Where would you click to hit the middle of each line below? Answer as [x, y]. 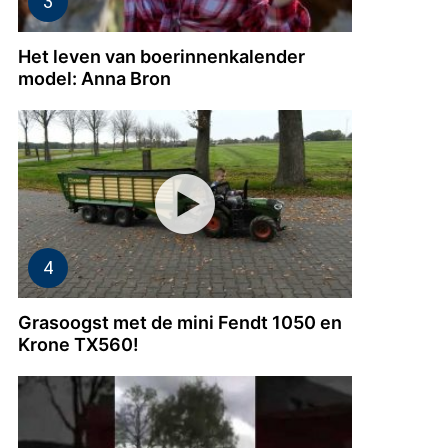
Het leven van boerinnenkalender [161, 56]
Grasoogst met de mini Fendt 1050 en [180, 322]
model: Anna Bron [94, 78]
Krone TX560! [78, 344]
